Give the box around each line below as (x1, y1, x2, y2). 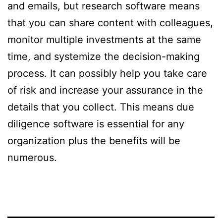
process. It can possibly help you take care (7, 67, 207, 80)
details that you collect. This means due (7, 101, 194, 113)
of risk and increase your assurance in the (7, 84, 203, 97)
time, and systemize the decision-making (7, 51, 200, 63)
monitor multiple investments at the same (7, 34, 201, 46)
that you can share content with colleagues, (7, 17, 213, 29)
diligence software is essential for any (7, 118, 184, 130)
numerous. (7, 152, 57, 164)
